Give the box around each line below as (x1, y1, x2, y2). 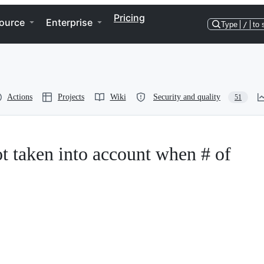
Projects (58, 93, 84, 101)
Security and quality (153, 93, 220, 101)
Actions (7, 93, 32, 101)
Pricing (114, 12, 145, 24)
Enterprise (46, 16, 93, 28)
